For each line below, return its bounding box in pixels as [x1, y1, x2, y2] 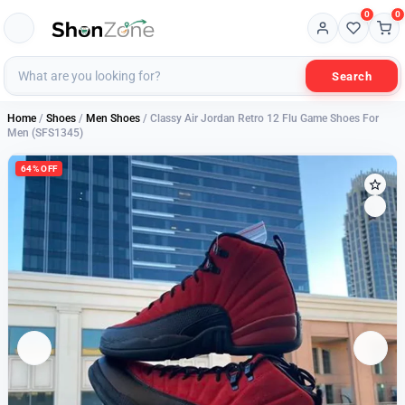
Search [332, 69, 372, 83]
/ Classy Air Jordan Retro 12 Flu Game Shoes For [140, 112, 379, 125]
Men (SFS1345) [7, 127, 83, 139]
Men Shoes [86, 112, 140, 125]
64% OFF [21, 164, 58, 174]
